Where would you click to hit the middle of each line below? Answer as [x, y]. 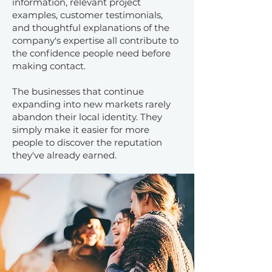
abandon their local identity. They [87, 117]
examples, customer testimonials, [87, 15]
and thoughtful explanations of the [91, 28]
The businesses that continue [78, 91]
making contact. [49, 66]
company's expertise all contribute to [95, 40]
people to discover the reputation [87, 142]
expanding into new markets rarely [91, 104]
